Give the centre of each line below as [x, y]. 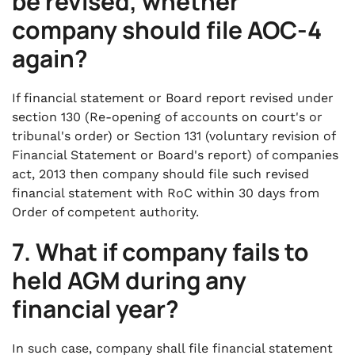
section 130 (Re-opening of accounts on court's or [167, 117]
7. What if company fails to [160, 252]
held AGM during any [129, 280]
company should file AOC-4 [167, 30]
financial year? [95, 309]
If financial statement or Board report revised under [173, 98]
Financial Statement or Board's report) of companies [175, 155]
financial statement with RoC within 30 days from [166, 193]
